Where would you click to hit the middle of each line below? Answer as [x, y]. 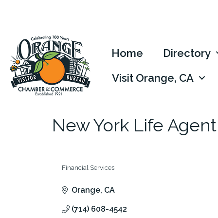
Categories [78, 174]
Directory [187, 53]
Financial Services [88, 167]
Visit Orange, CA [153, 78]
